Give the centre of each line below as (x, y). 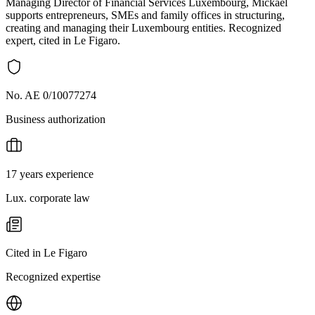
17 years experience (50, 174)
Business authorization (56, 119)
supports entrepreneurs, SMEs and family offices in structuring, (145, 15)
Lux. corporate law (48, 198)
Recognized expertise (53, 276)
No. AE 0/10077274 (51, 95)
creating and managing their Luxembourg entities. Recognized (143, 27)
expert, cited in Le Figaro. (63, 40)
